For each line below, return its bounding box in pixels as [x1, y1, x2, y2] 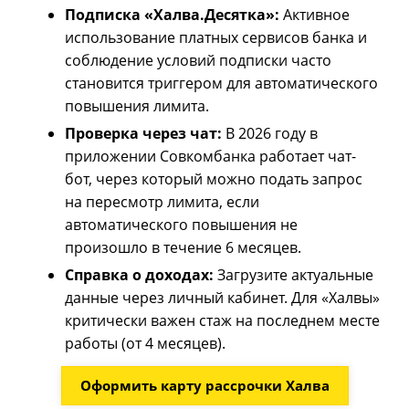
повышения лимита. [65, 96, 210, 117]
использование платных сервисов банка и [65, 27, 368, 48]
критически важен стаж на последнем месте [65, 310, 381, 331]
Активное [279, 5, 351, 26]
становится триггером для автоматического [65, 73, 379, 94]
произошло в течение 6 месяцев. [65, 237, 302, 258]
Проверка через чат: [65, 123, 223, 144]
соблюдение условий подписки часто [65, 50, 332, 71]
